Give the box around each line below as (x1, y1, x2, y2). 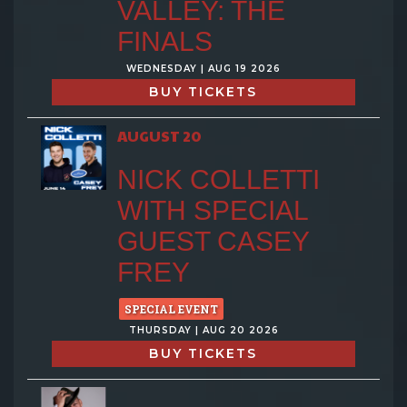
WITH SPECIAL (116, 194, 308, 225)
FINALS (116, 25, 213, 56)
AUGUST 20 (116, 124, 202, 146)
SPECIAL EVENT (124, 301, 218, 316)
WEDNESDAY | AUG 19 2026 (126, 62, 281, 74)
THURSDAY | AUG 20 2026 (128, 323, 279, 336)
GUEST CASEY (116, 225, 309, 256)
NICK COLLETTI (116, 164, 320, 194)
